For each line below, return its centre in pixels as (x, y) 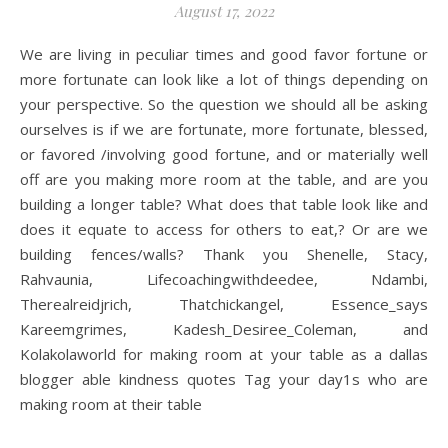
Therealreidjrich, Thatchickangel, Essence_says (224, 304)
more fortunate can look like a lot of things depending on (224, 79)
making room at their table (111, 404)
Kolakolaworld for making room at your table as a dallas (224, 354)
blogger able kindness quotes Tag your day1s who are (224, 379)
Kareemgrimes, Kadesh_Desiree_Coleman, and (224, 329)
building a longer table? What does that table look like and (224, 204)
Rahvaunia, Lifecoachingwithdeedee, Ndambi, (224, 279)
